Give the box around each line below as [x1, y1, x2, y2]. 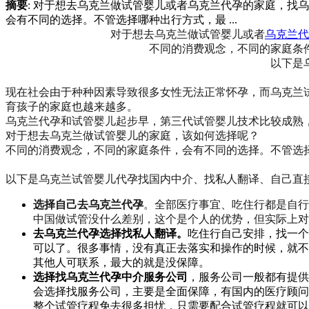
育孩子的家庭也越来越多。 [6, 100, 138, 112]
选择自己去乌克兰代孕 [33, 198, 143, 210]
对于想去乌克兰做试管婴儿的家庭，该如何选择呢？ [6, 129, 259, 141]
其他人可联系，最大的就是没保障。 [33, 256, 210, 268]
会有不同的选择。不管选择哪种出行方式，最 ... [6, 13, 237, 26]
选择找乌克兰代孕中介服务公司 [33, 270, 188, 283]
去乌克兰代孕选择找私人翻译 [33, 227, 177, 239]
